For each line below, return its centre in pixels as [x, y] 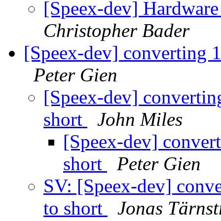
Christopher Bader [116, 31]
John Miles [140, 119]
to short [75, 208]
